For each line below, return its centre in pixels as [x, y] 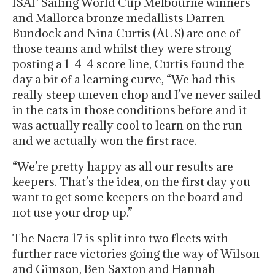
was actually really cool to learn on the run [127, 126]
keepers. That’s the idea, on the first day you [131, 182]
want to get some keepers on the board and [128, 197]
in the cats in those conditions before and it [130, 110]
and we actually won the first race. [105, 141]
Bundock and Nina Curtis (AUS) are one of [126, 33]
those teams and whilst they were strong [122, 49]
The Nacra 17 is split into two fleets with [120, 238]
